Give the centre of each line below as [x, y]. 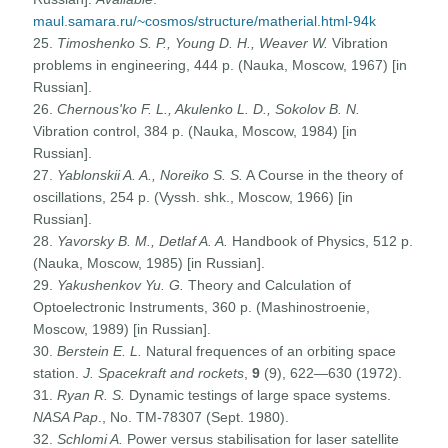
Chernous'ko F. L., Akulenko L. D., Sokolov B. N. [209, 108]
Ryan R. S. [91, 394]
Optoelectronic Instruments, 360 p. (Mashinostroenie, [202, 306]
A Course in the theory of [323, 174]
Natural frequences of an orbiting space [269, 350]
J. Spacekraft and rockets [164, 372]
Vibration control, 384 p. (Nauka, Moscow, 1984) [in [195, 130]
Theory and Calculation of [268, 284]
